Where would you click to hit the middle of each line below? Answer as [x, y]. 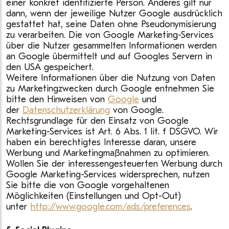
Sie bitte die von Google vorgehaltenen [88, 185]
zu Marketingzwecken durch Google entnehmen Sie [110, 89]
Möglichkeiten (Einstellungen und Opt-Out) [94, 196]
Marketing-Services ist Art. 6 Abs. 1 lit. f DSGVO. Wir [112, 132]
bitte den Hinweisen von [57, 99]
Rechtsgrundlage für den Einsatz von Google [97, 121]
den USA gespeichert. [50, 67]
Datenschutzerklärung [66, 110]
